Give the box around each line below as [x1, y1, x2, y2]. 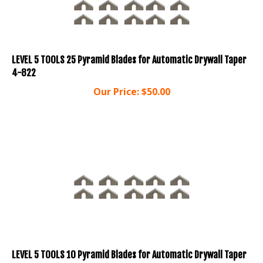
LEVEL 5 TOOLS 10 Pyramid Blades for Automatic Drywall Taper [12, 238, 247, 250]
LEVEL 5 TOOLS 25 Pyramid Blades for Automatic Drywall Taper [12, 43, 247, 55]
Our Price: [93, 74, 139, 87]
